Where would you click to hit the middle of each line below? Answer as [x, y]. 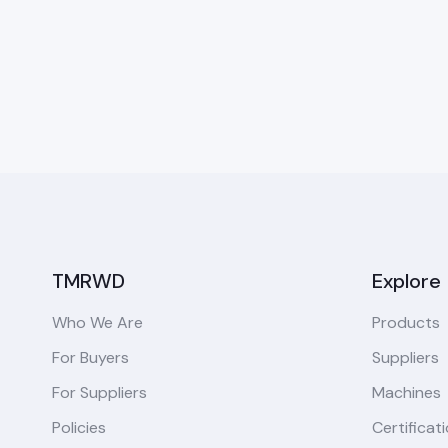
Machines [406, 393]
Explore [406, 281]
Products [406, 323]
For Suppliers [99, 393]
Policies [79, 428]
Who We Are [97, 323]
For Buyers [90, 358]
